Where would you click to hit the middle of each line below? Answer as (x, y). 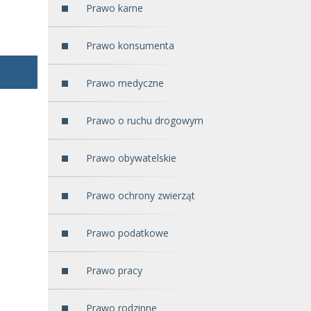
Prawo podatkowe (127, 233)
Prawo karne (114, 8)
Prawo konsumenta (130, 45)
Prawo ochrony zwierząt (140, 195)
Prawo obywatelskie (131, 158)
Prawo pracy (114, 270)
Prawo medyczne (125, 83)
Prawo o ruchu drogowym (144, 120)
